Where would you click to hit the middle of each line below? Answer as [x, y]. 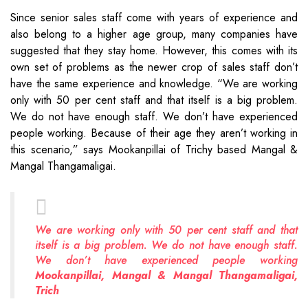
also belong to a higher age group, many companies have [154, 34]
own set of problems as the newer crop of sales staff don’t [154, 67]
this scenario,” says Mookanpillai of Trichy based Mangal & [154, 149]
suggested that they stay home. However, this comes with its [154, 50]
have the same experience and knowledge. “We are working [154, 83]
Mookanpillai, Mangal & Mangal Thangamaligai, [166, 275]
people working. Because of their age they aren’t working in [154, 133]
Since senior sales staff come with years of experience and [154, 17]
